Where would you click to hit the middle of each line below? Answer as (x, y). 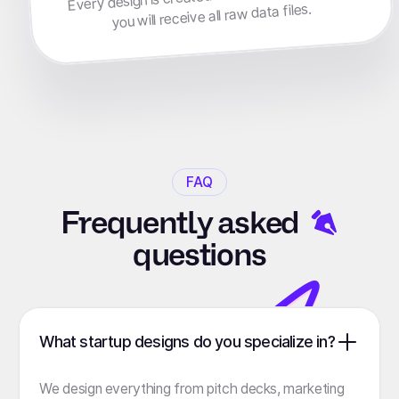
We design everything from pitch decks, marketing (192, 388)
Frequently (138, 223)
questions (199, 255)
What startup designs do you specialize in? (187, 342)
